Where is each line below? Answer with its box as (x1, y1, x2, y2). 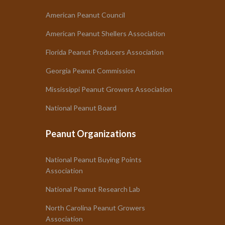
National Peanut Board (46, 103, 117, 112)
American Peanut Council (46, 11, 126, 19)
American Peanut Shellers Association (46, 29, 166, 38)
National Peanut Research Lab (46, 185, 141, 193)
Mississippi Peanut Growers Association (46, 85, 173, 93)
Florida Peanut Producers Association (46, 48, 164, 56)
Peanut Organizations (46, 128, 137, 139)
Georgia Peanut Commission (46, 66, 136, 75)
